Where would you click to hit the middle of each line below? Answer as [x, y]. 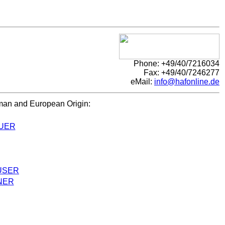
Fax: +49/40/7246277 [182, 73]
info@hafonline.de [187, 82]
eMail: [142, 82]
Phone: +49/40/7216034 [177, 64]
